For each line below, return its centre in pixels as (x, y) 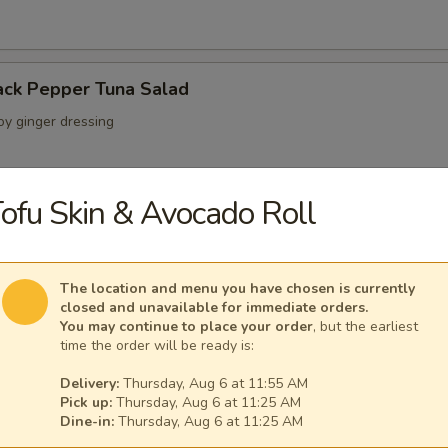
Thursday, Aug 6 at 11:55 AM (213, 383)
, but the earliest (365, 326)
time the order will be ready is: (157, 345)
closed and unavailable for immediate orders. (214, 307)
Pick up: (86, 402)
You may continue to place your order (186, 326)
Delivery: (89, 383)
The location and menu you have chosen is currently (237, 288)
